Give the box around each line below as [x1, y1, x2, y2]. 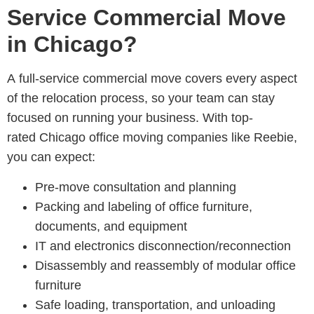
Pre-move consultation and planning [35, 179, 236, 194]
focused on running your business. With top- [7, 111, 253, 125]
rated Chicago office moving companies [7, 130, 228, 145]
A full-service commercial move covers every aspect [7, 71, 297, 86]
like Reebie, [228, 130, 297, 145]
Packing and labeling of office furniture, [35, 199, 252, 214]
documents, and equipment [35, 219, 187, 233]
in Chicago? [7, 32, 137, 57]
